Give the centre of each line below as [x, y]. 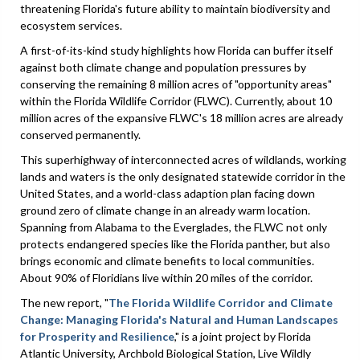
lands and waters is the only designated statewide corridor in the [183, 176]
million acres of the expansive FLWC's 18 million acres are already [182, 117]
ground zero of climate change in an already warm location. [165, 210]
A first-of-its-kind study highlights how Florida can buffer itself [176, 50]
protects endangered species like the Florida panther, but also [175, 243]
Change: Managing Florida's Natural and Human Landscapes [179, 319]
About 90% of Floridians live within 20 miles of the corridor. [166, 277]
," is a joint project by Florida [243, 336]
